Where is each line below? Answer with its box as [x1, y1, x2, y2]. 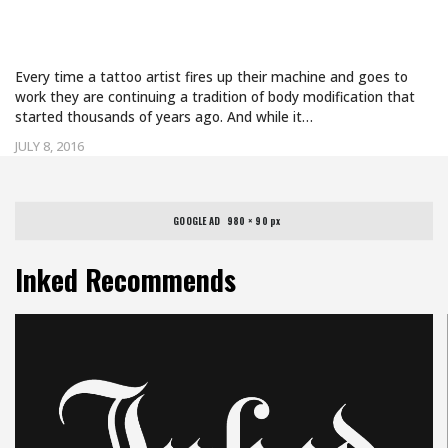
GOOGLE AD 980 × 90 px [173, 214, 282, 229]
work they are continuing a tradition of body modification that [15, 87, 415, 106]
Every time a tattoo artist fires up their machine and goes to [15, 67, 408, 86]
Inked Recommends [15, 259, 236, 300]
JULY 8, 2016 [15, 137, 84, 155]
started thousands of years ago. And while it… [15, 107, 313, 126]
